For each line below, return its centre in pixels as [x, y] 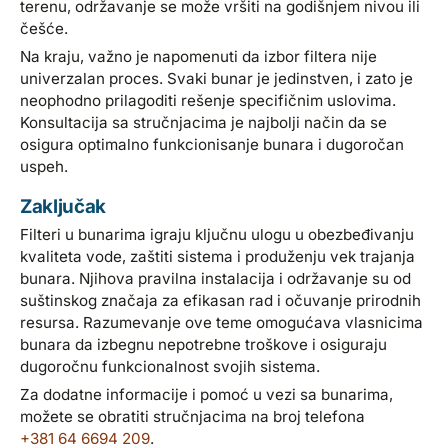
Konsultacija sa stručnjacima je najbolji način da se [204, 122]
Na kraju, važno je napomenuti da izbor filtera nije [199, 56]
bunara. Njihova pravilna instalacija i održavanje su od [216, 278]
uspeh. [44, 166]
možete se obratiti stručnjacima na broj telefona [193, 416]
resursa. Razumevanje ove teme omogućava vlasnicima [222, 322]
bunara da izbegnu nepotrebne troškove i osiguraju [204, 344]
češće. [44, 28]
